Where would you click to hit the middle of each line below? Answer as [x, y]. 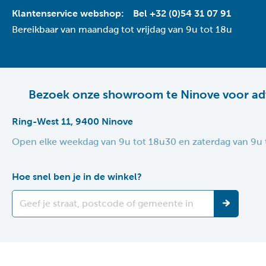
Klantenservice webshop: [69, 14]
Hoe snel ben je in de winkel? [77, 177]
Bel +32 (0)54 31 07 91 [182, 14]
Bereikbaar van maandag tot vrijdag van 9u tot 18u [122, 30]
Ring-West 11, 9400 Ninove [72, 122]
